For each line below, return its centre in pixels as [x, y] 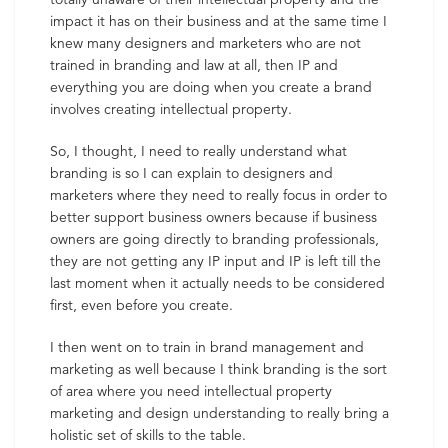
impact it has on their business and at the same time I [218, 21]
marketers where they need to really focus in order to [218, 195]
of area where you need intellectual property [191, 391]
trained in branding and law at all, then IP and [194, 65]
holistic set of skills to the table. [148, 435]
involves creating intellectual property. [171, 109]
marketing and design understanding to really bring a [219, 413]
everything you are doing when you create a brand [211, 87]
